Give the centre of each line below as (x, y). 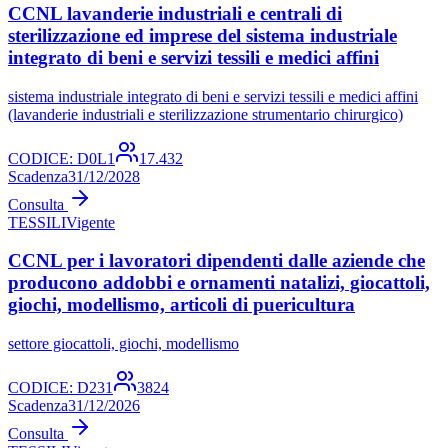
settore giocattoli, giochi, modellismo (123, 343)
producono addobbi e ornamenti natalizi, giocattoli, (219, 283)
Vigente (90, 222)
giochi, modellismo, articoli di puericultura (181, 305)
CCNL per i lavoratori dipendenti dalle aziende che (216, 261)
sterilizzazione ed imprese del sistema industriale (202, 35)
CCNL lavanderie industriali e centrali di (175, 13)
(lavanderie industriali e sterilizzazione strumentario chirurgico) (205, 114)
